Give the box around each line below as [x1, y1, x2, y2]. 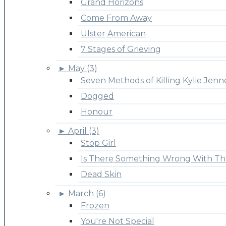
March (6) [68, 189, 106, 199]
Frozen [81, 201, 109, 211]
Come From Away [81, 13, 152, 23]
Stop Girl [81, 138, 116, 148]
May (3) [68, 64, 97, 74]
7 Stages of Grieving [81, 44, 161, 54]
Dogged [81, 91, 114, 101]
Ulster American [81, 29, 146, 39]
